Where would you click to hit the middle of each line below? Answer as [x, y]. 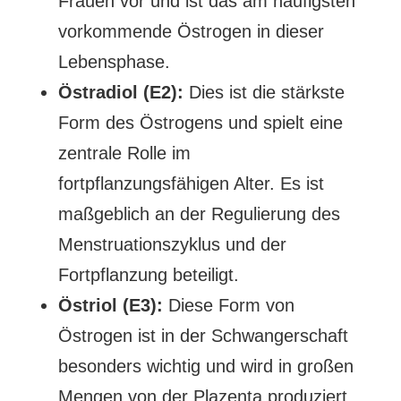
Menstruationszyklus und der [172, 244]
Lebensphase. [114, 62]
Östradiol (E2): [120, 92]
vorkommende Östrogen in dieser [191, 31]
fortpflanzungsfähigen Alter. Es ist [191, 183]
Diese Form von [228, 305]
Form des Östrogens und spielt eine [200, 123]
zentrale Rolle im [124, 153]
